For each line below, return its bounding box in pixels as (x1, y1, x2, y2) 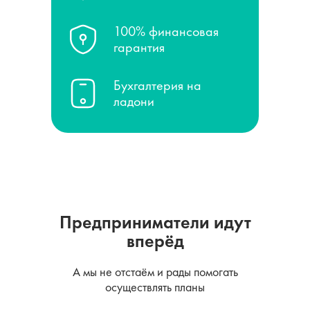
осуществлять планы (105, 279, 205, 295)
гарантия (113, 38, 165, 56)
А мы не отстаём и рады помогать (72, 264, 238, 280)
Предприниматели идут (59, 210, 251, 234)
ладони (113, 92, 154, 110)
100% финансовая (113, 22, 219, 40)
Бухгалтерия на (113, 76, 201, 94)
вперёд (126, 229, 184, 253)
